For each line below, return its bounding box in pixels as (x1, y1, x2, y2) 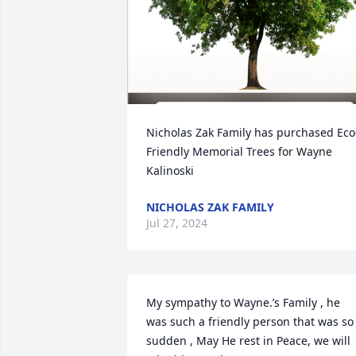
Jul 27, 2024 (146, 215, 207, 230)
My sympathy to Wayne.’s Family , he (146, 295, 340, 310)
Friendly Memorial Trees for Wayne (146, 144, 332, 159)
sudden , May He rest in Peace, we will (146, 333, 350, 348)
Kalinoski (146, 163, 194, 178)
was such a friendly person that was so (146, 314, 354, 329)
